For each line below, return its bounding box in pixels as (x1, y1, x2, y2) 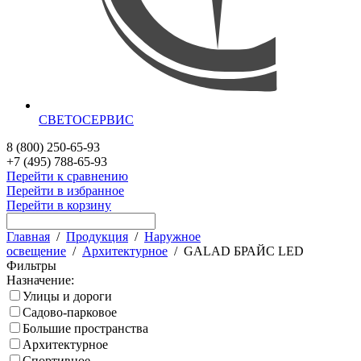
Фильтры (6, 258, 56, 272)
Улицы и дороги (23, 288, 112, 303)
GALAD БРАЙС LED (184, 243, 304, 258)
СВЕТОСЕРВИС (39, 112, 134, 127)
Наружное (144, 229, 201, 243)
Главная (6, 229, 50, 243)
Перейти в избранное (6, 183, 124, 197)
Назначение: (6, 272, 74, 287)
